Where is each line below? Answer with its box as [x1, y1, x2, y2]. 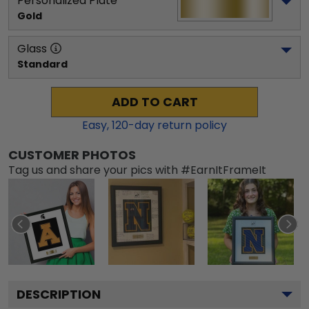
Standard [17, 57, 68, 71]
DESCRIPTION [17, 285, 101, 303]
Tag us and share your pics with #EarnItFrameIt [8, 161, 266, 178]
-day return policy [128, 117, 227, 133]
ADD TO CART [111, 93, 198, 110]
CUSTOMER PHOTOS [8, 146, 136, 163]
